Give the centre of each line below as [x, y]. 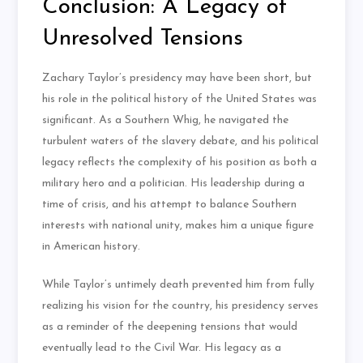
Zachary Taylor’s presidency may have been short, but [177, 79]
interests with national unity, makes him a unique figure [178, 226]
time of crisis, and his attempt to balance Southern [170, 205]
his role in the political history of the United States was [180, 100]
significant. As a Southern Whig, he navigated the [166, 121]
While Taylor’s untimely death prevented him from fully [179, 285]
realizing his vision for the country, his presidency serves [181, 306]
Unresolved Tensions [143, 39]
